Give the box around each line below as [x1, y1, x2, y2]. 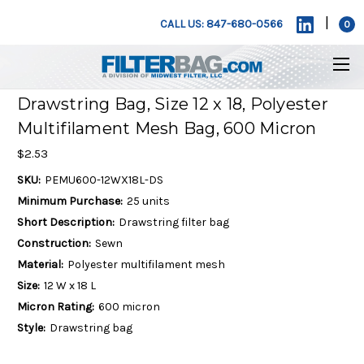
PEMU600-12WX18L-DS [44, 172, 163, 187]
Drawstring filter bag [118, 214, 229, 229]
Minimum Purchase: [17, 193, 123, 208]
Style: [17, 320, 45, 335]
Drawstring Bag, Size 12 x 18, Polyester [17, 94, 328, 115]
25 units [126, 193, 170, 208]
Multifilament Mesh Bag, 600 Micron [17, 119, 317, 139]
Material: [17, 257, 63, 271]
